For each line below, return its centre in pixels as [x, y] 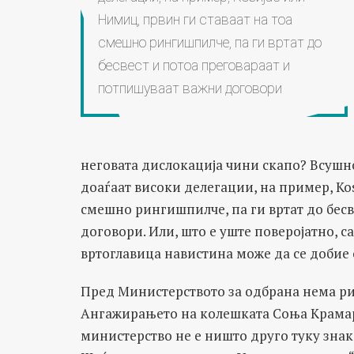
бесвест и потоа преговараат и [194, 65]
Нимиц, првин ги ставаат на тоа [195, 19]
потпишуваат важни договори [190, 88]
